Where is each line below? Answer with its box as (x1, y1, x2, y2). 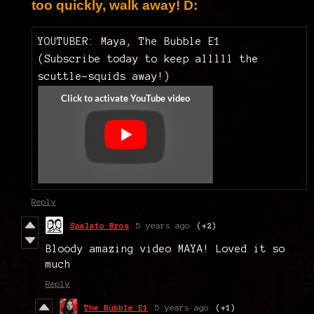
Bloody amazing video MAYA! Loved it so (46, 243, 285, 254)
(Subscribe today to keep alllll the (38, 53, 259, 64)
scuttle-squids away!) (38, 70, 170, 82)
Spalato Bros (70, 220, 129, 230)
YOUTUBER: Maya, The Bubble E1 (38, 35, 221, 47)
